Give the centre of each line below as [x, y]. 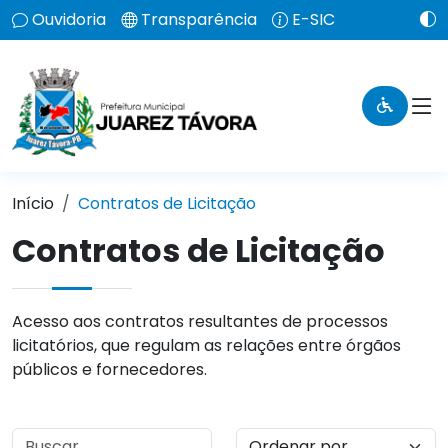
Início [33, 203]
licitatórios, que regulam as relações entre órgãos [206, 345]
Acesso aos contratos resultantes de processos [200, 321]
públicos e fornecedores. [109, 369]
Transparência [199, 19]
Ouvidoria [69, 19]
